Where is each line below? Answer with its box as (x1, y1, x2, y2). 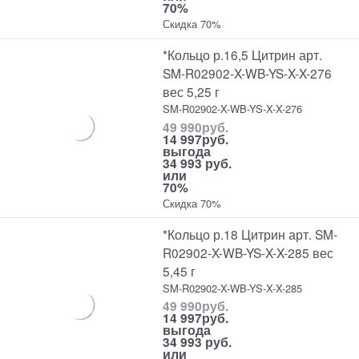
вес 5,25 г (163, 83, 220, 101)
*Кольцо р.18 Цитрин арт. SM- (163, 224, 338, 243)
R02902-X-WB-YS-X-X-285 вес (163, 243, 334, 261)
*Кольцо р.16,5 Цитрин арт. (163, 46, 323, 64)
